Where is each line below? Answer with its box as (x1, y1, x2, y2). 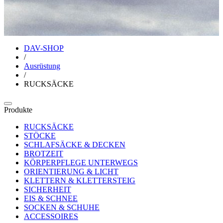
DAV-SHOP (24, 43, 64, 52)
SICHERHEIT (24, 185, 71, 194)
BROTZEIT (24, 149, 63, 158)
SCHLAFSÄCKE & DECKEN (24, 140, 125, 149)
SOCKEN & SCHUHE (24, 203, 100, 212)
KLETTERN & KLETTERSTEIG (24, 176, 135, 185)
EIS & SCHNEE (24, 194, 78, 203)
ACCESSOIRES (24, 212, 78, 221)
